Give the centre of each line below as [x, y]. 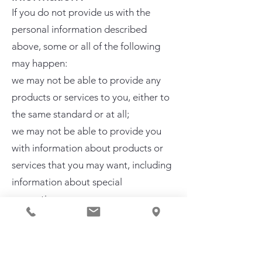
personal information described [79, 29]
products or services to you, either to [91, 97]
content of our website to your [77, 233]
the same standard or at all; [70, 114]
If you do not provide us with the [81, 12]
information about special [67, 182]
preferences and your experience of [88, 250]
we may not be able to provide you [87, 131]
